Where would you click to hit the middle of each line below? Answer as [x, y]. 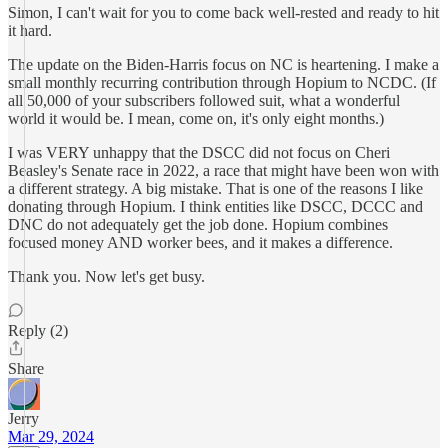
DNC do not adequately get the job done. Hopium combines [198, 224]
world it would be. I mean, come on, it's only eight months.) [196, 118]
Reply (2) [38, 330]
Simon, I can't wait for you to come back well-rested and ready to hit [223, 12]
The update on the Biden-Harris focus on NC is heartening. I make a [223, 64]
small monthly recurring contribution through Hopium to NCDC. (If [222, 82]
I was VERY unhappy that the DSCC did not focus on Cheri [199, 152]
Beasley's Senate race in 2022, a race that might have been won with [223, 170]
